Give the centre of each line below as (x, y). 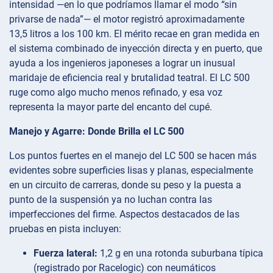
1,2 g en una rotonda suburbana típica (180, 253)
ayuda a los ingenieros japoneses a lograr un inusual (122, 63)
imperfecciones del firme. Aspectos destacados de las (124, 214)
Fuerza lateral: (66, 253)
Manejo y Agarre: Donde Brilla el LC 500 (97, 131)
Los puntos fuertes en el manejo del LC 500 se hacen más (133, 155)
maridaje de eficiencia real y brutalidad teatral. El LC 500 (129, 77)
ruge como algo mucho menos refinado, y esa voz (116, 92)
